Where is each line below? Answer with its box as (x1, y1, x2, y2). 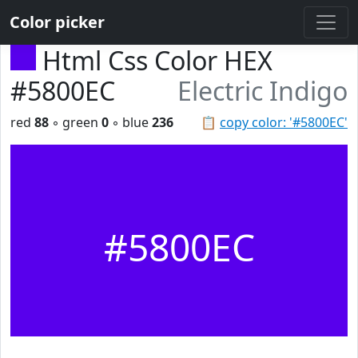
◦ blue (109, 113, 152, 131)
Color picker (10, 11, 105, 33)
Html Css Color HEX (42, 43, 272, 78)
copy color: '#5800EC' (220, 113, 348, 131)
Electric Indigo (177, 74, 348, 108)
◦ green (49, 113, 101, 131)
